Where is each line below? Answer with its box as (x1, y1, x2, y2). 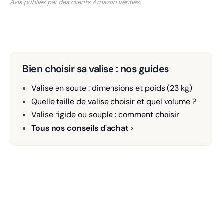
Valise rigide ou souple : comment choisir (31, 110, 179, 120)
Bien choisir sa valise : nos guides (22, 62, 169, 76)
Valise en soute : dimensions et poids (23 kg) (31, 83, 192, 94)
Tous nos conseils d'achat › (31, 123, 133, 134)
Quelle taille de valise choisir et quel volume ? (31, 96, 196, 107)
